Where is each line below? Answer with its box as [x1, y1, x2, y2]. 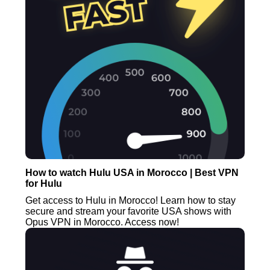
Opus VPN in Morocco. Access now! [25, 216, 180, 227]
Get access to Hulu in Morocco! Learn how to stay [25, 195, 236, 206]
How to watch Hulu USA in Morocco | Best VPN [25, 167, 239, 178]
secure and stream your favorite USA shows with [25, 206, 232, 216]
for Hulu [25, 178, 63, 189]
